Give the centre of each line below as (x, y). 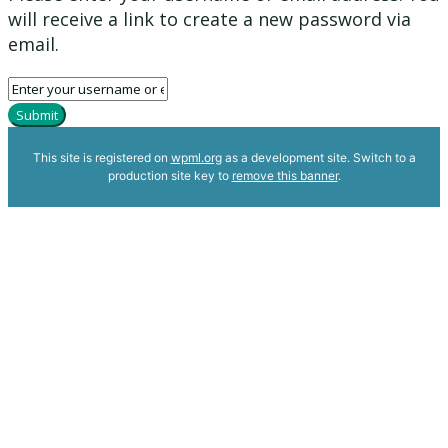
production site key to (169, 175)
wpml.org (196, 157)
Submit (37, 114)
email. (33, 43)
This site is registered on (101, 157)
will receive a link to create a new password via (209, 18)
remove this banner (284, 175)
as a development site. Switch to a (318, 157)
